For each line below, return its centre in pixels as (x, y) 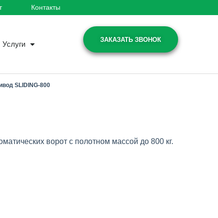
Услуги (14, 44)
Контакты (46, 7)
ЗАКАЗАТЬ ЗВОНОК (131, 40)
